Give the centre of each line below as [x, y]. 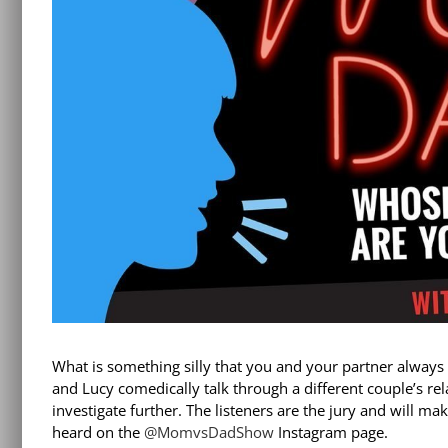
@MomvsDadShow [209, 431]
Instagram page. [331, 431]
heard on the [98, 431]
